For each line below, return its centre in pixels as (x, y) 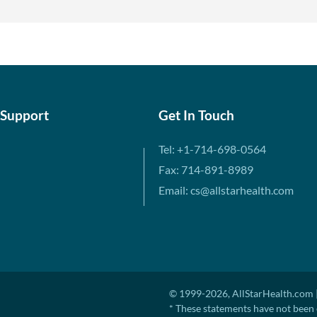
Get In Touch (196, 115)
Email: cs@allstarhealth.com (226, 190)
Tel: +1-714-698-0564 (212, 149)
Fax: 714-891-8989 (206, 169)
